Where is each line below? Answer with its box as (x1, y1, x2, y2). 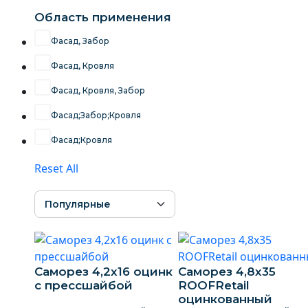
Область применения (34, 10, 171, 24)
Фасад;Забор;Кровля (51, 110, 141, 120)
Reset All (34, 161, 78, 176)
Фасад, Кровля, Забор (51, 85, 145, 96)
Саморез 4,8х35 (177, 265, 276, 278)
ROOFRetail (177, 278, 250, 292)
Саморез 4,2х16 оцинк (34, 265, 173, 278)
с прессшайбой (34, 278, 133, 292)
